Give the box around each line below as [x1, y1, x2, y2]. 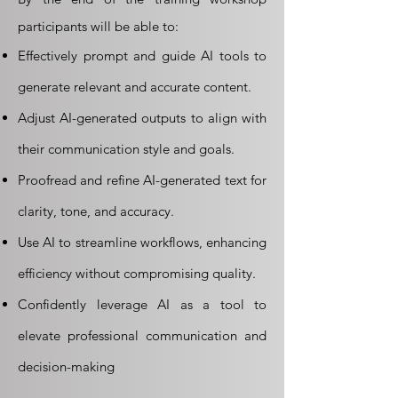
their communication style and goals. [18, 140, 235, 157]
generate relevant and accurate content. [18, 78, 251, 95]
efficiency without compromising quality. [18, 265, 256, 282]
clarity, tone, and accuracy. [18, 203, 174, 219]
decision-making [18, 358, 115, 375]
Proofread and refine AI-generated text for [18, 171, 267, 188]
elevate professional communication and [18, 327, 267, 344]
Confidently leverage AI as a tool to [18, 296, 267, 313]
